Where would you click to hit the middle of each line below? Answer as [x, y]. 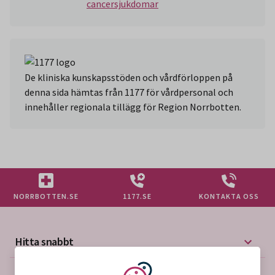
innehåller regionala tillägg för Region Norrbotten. [133, 107]
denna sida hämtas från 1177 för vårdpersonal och [129, 92]
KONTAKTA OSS [229, 196]
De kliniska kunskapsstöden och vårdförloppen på [129, 77]
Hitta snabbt [45, 242]
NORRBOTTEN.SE [46, 196]
